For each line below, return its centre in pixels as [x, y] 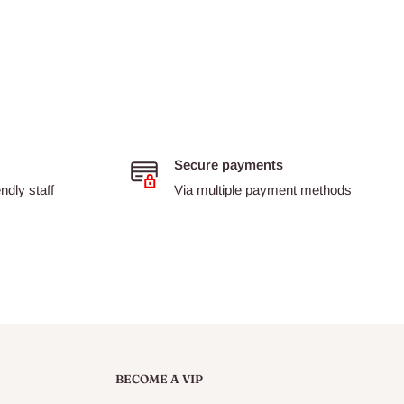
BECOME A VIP [159, 379]
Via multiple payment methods [262, 190]
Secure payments [228, 165]
